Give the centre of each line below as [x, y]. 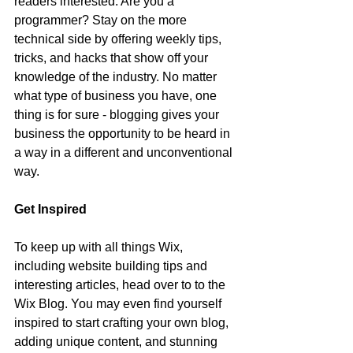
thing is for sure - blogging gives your [118, 115]
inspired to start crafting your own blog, [123, 323]
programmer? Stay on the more [102, 20]
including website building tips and [112, 266]
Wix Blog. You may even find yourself [119, 304]
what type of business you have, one [117, 96]
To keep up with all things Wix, [100, 247]
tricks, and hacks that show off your [113, 58]
